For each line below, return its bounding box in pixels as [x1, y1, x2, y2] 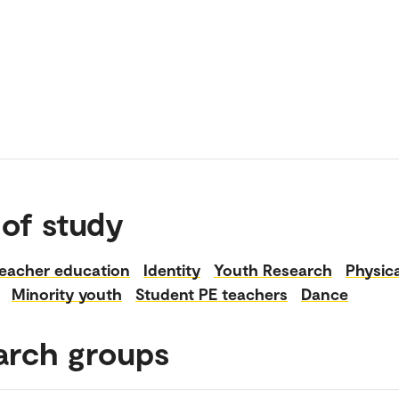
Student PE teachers [135, 283, 288, 304]
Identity [143, 259, 200, 280]
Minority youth [12, 283, 122, 304]
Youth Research [214, 259, 332, 280]
